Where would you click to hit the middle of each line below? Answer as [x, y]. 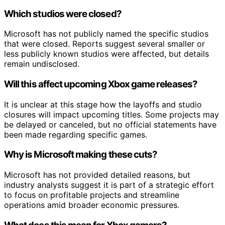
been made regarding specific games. [76, 134]
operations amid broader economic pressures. [92, 205]
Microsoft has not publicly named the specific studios [106, 34]
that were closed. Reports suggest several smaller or [104, 44]
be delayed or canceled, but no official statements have [110, 124]
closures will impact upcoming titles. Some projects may [111, 114]
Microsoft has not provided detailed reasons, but [97, 175]
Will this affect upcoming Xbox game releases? [101, 84]
